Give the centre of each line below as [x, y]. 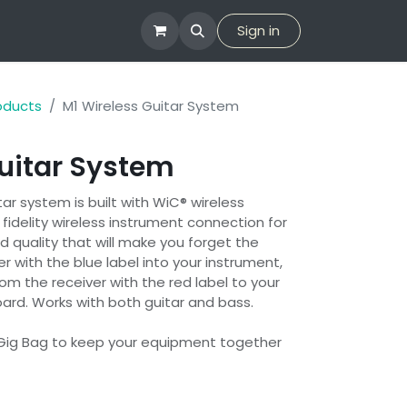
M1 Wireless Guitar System [151, 106]
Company [74, 30]
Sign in [259, 30]
